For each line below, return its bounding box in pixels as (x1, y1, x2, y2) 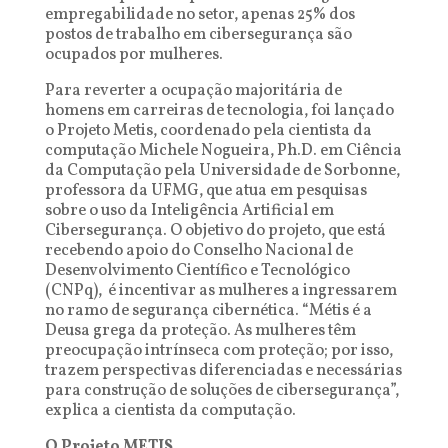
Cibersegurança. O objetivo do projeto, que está (44, 220, 386, 242)
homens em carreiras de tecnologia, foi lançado (44, 100, 394, 122)
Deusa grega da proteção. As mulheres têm (44, 320, 356, 342)
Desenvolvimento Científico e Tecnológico (44, 260, 350, 282)
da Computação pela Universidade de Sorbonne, (44, 160, 400, 182)
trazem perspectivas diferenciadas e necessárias (44, 360, 402, 382)
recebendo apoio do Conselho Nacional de (44, 240, 353, 262)
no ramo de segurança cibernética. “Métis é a (44, 300, 372, 322)
